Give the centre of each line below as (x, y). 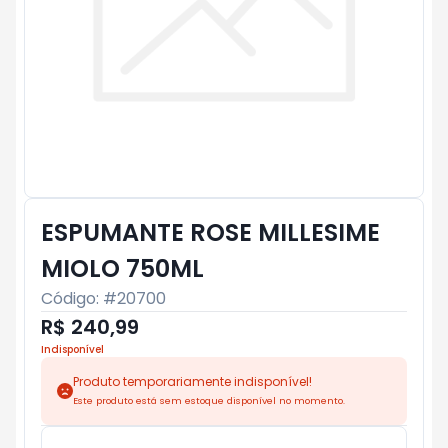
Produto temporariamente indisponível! (192, 381)
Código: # (79, 298)
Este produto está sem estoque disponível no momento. (209, 400)
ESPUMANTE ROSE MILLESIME (210, 232)
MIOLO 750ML (122, 268)
